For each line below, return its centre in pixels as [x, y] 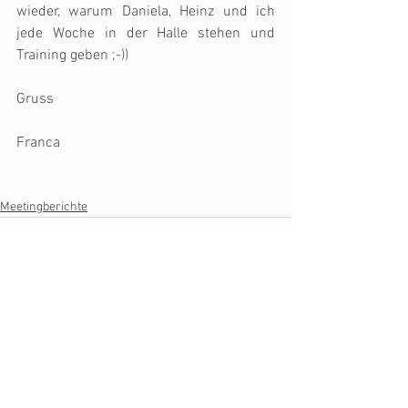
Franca [38, 143]
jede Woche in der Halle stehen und [146, 34]
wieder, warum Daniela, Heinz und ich [146, 12]
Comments [48, 306]
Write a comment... [90, 377]
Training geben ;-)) [72, 56]
